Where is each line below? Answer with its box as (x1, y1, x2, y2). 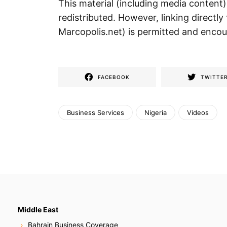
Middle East (18, 205, 58, 214)
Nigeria (144, 108, 167, 117)
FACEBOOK (98, 74, 130, 81)
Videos (187, 108, 209, 117)
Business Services (67, 108, 124, 117)
